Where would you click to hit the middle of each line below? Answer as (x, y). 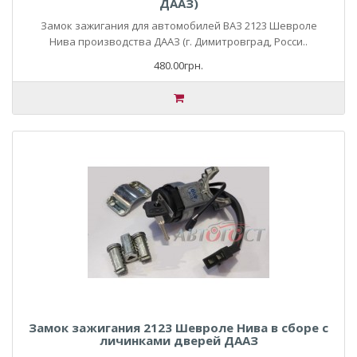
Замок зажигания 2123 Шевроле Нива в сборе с (178, 328)
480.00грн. (178, 65)
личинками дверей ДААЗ (178, 340)
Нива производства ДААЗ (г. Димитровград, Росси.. (178, 41)
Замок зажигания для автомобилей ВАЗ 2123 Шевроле (178, 25)
